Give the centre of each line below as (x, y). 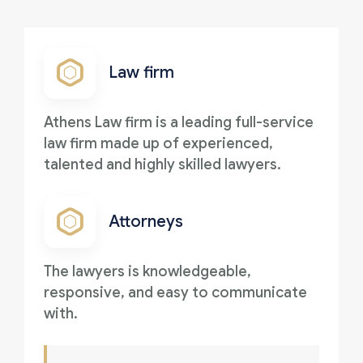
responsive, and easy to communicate (175, 292)
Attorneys (146, 222)
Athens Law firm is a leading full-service (179, 122)
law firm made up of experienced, (158, 143)
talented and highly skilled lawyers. (162, 164)
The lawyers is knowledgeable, (147, 271)
